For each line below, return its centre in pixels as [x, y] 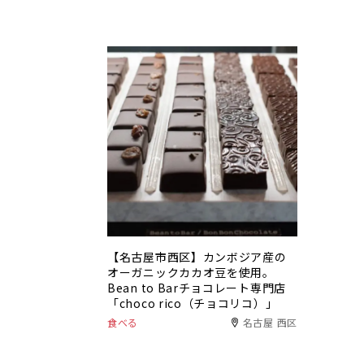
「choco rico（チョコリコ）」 [193, 303]
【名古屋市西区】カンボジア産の [197, 257]
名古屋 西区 [270, 322]
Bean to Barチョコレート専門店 [197, 288]
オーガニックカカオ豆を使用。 [191, 272]
